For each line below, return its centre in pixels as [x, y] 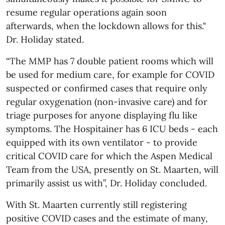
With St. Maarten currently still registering [96, 204]
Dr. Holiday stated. [45, 39]
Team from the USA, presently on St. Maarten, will [112, 169]
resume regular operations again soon [86, 12]
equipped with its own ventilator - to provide [102, 142]
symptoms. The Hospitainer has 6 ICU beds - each [112, 129]
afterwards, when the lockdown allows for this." [106, 26]
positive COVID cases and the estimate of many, [107, 218]
